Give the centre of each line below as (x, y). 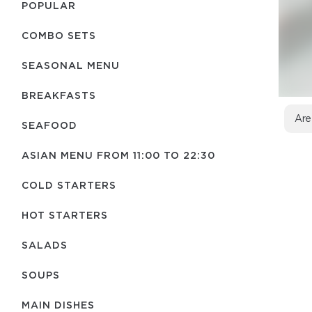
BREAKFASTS (59, 95)
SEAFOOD (49, 125)
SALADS (45, 245)
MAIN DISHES (58, 305)
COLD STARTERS (69, 185)
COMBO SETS (59, 35)
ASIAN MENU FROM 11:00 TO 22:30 (118, 155)
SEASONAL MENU (71, 65)
